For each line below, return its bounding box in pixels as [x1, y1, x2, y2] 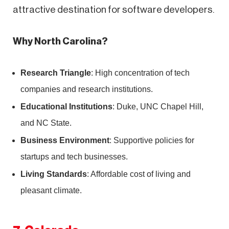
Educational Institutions [20, 102, 112, 111]
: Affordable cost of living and [87, 169, 191, 178]
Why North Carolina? [13, 36, 108, 46]
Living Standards [20, 169, 87, 178]
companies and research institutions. [20, 84, 153, 94]
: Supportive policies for [109, 135, 194, 145]
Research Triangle [20, 68, 91, 77]
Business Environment [20, 135, 109, 145]
